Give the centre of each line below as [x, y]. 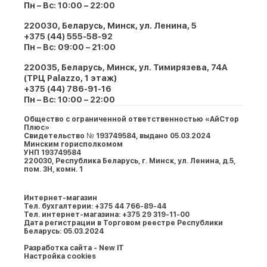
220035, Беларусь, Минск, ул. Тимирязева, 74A [126, 67]
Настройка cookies [60, 256]
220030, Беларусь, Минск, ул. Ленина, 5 [110, 26]
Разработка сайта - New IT [74, 248]
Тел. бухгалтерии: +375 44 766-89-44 [95, 206]
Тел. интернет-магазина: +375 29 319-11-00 [107, 215]
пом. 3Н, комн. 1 [53, 169]
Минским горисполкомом [73, 144]
